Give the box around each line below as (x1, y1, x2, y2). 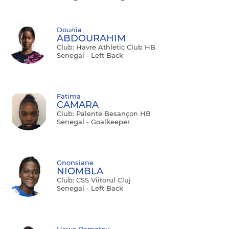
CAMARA (57, 99, 99, 110)
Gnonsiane (57, 158, 94, 167)
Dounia (57, 25, 82, 34)
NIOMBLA (57, 165, 103, 177)
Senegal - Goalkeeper (57, 117, 130, 126)
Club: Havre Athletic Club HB (57, 42, 155, 51)
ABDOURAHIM (57, 32, 126, 44)
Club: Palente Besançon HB (57, 109, 151, 118)
